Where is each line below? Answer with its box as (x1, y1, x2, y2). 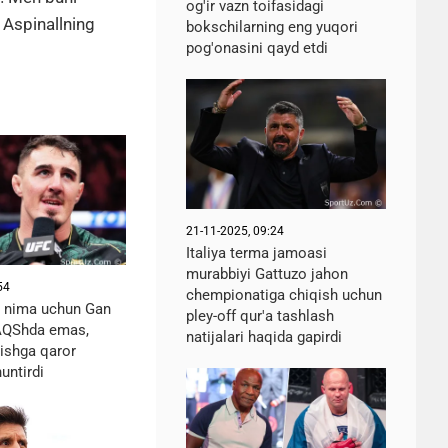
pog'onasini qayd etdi (186, 39, 328, 57)
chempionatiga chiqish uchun (186, 286, 382, 304)
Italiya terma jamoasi (186, 244, 327, 262)
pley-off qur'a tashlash (186, 307, 334, 325)
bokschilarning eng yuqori (186, 18, 358, 36)
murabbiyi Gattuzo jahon (186, 265, 348, 283)
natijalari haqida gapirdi (186, 328, 342, 346)
